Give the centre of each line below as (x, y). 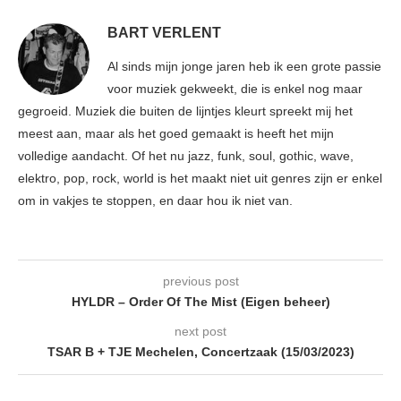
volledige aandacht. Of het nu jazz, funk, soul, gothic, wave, (186, 156)
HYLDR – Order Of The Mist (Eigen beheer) (200, 302)
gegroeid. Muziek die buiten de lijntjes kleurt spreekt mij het (185, 111)
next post (200, 332)
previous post (200, 282)
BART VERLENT (164, 33)
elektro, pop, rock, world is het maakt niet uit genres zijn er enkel (200, 179)
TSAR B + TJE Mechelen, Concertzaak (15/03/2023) (200, 352)
